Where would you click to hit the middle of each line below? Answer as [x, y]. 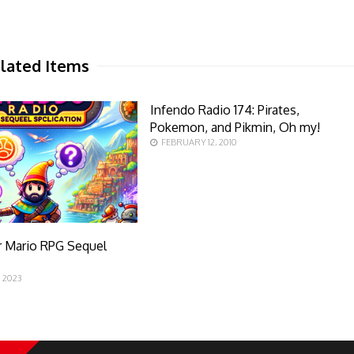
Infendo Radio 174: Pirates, [224, 110]
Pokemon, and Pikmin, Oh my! [235, 127]
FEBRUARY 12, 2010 [199, 142]
